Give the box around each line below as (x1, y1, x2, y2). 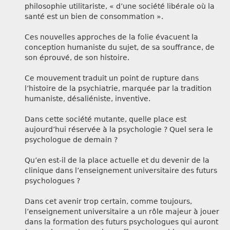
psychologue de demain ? (25, 136, 118, 144)
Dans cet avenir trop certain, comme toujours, (25, 197, 192, 206)
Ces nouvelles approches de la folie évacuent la (25, 33, 198, 42)
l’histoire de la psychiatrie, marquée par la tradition (25, 84, 212, 93)
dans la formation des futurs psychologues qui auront (25, 218, 218, 226)
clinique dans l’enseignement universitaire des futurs (25, 166, 217, 175)
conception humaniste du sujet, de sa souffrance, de (25, 43, 215, 52)
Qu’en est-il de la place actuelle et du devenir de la (25, 156, 209, 165)
